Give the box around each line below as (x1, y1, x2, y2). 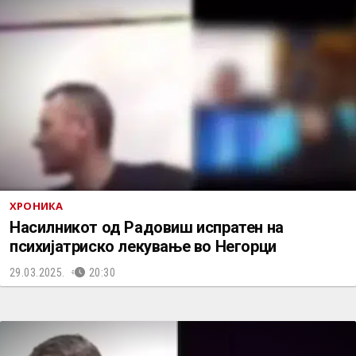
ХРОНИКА (10, 199, 64, 213)
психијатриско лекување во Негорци (10, 237, 277, 256)
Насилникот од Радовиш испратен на (10, 218, 284, 237)
